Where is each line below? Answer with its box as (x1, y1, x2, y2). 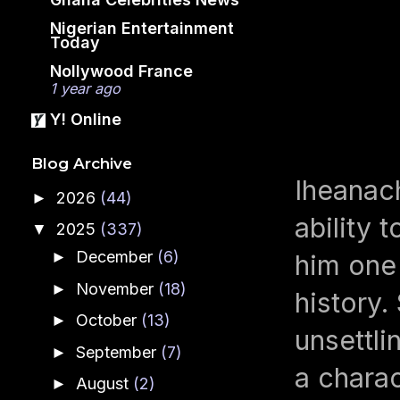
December (75, 247, 157, 267)
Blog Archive (31, 154, 132, 173)
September (75, 342, 161, 362)
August (75, 374, 133, 394)
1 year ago (50, 79, 121, 97)
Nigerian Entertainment (50, 18, 234, 37)
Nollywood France (50, 61, 193, 80)
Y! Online (50, 109, 121, 129)
